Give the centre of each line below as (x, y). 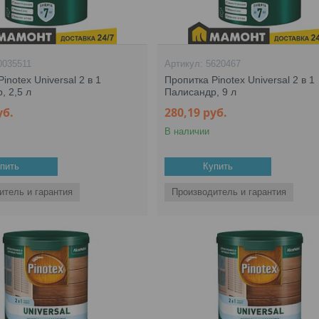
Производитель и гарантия (229, 192)
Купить (218, 166)
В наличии (187, 131)
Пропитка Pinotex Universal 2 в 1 (240, 80)
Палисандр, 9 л (201, 92)
